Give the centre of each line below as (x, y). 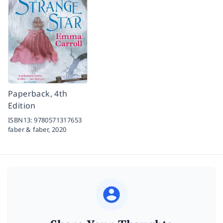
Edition (22, 105)
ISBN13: (21, 120)
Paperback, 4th (38, 93)
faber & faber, (30, 129)
